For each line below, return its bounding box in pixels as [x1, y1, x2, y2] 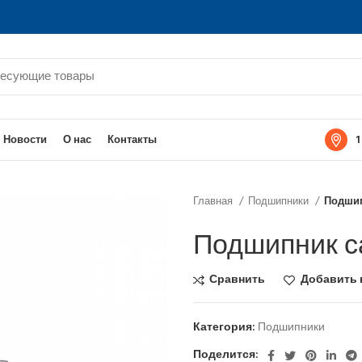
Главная [193, 193, 235, 210]
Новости [3, 131, 47, 149]
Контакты [107, 131, 157, 149]
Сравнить [209, 271, 266, 289]
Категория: [193, 318, 255, 337]
